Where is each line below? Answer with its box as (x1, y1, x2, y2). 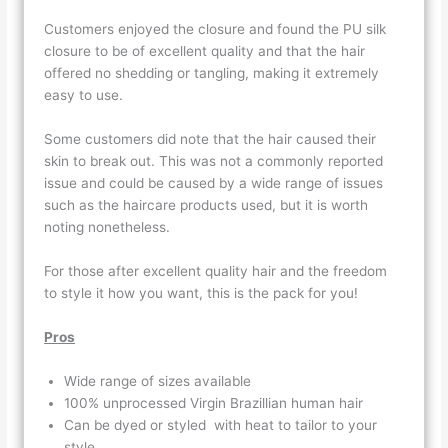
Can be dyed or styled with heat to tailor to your (64, 416, 378, 433)
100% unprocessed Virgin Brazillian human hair (64, 394, 368, 411)
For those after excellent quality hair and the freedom (44, 263, 388, 280)
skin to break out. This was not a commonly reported (44, 153, 384, 170)
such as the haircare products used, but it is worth (44, 197, 369, 214)
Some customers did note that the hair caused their (44, 131, 377, 148)
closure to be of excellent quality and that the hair (44, 43, 366, 60)
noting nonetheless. (44, 219, 175, 236)
